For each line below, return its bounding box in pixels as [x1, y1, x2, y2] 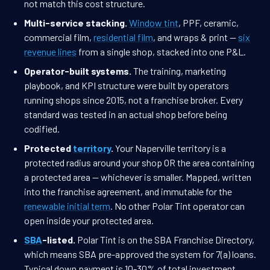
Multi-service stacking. [24, 17, 127, 29]
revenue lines [24, 46, 77, 58]
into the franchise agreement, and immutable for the [24, 186, 232, 198]
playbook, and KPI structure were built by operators [24, 80, 229, 92]
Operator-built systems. [24, 65, 131, 77]
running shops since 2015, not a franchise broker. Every [24, 94, 243, 106]
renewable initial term [24, 200, 110, 212]
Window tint [129, 17, 178, 29]
